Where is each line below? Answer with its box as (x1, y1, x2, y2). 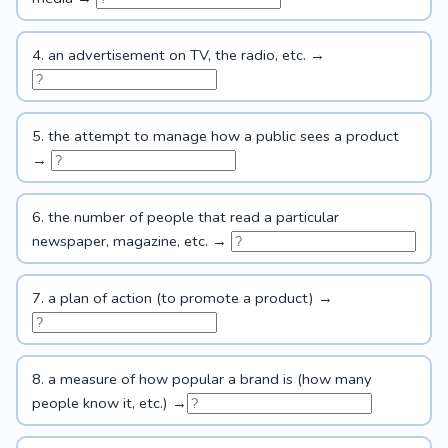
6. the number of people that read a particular (31, 206, 339, 227)
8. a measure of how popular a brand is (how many (31, 368, 372, 389)
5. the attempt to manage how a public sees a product (31, 125, 399, 146)
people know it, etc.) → (31, 392, 187, 413)
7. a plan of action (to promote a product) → (31, 287, 333, 308)
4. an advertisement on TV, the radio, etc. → (31, 44, 325, 65)
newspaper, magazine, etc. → (31, 230, 231, 251)
